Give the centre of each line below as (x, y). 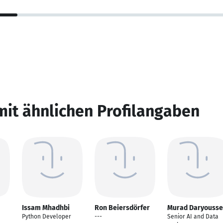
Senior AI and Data (193, 217)
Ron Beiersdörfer (122, 208)
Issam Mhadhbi (46, 208)
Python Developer (47, 217)
